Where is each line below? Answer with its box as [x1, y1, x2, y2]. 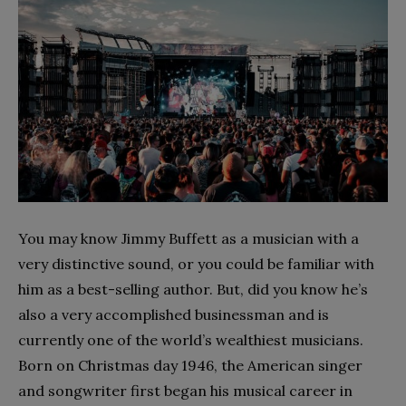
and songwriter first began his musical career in [18, 381, 353, 400]
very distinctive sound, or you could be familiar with [18, 254, 374, 273]
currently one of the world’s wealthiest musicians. [18, 330, 363, 349]
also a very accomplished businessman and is [18, 304, 329, 324]
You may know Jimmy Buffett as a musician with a [18, 228, 359, 247]
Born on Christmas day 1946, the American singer [18, 355, 362, 374]
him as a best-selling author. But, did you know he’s [18, 279, 368, 298]
